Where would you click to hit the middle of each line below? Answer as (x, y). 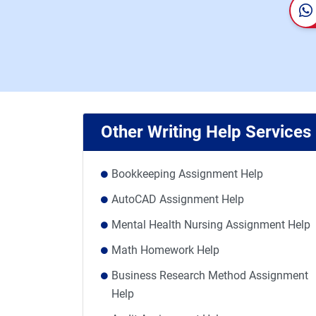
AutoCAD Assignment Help (178, 199)
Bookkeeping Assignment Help (187, 174)
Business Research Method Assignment (210, 275)
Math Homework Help (165, 250)
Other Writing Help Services (206, 132)
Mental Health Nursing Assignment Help (211, 225)
